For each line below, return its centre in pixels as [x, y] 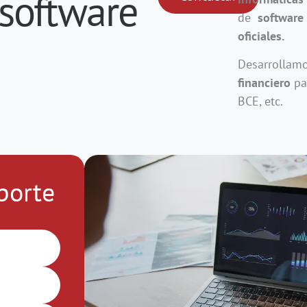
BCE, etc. [261, 101]
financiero [265, 83]
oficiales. [261, 36]
